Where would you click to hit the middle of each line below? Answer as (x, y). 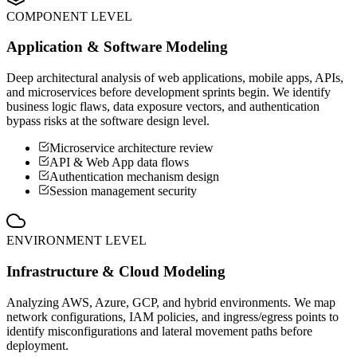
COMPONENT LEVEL (69, 16)
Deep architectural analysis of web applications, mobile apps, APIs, (175, 78)
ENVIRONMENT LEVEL (76, 241)
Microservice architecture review (131, 148)
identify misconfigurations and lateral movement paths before (159, 331)
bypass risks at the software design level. (108, 121)
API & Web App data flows (119, 163)
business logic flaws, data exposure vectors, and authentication (163, 107)
